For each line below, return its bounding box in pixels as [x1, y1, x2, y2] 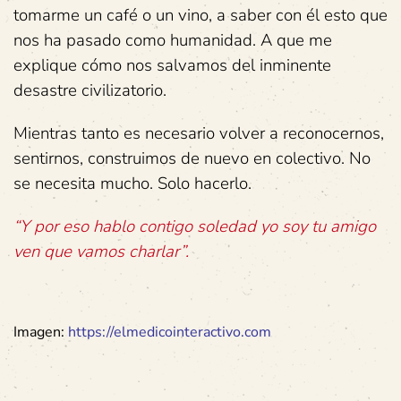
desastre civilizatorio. [13, 79, 166, 103]
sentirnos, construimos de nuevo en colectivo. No [13, 147, 371, 171]
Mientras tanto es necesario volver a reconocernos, [13, 122, 384, 146]
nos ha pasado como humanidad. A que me [13, 29, 332, 53]
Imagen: [13, 322, 68, 343]
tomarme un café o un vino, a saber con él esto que [13, 4, 388, 28]
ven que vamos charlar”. [13, 240, 189, 264]
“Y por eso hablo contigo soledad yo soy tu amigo [13, 215, 376, 239]
